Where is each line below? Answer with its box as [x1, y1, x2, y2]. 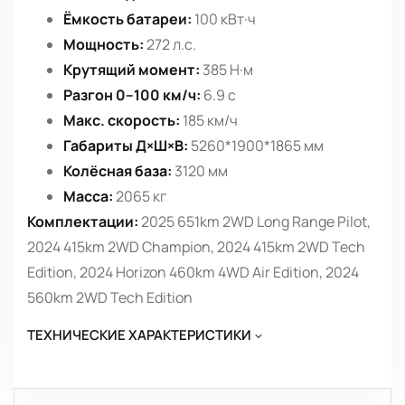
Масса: [63, 186, 113, 207]
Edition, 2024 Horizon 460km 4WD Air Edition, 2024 [27, 262, 359, 283]
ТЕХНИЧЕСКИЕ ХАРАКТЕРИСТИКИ [27, 325, 251, 345]
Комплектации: [27, 212, 138, 232]
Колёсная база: [63, 161, 172, 182]
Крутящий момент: [63, 60, 200, 80]
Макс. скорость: [63, 110, 180, 131]
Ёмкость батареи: [63, 9, 192, 30]
